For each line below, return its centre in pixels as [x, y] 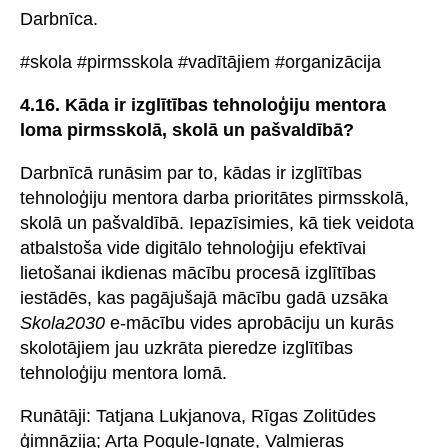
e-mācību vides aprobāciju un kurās [249, 322]
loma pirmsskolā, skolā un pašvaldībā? [187, 129]
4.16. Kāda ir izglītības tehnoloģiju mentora [203, 104]
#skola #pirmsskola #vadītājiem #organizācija [200, 61]
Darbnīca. [59, 18]
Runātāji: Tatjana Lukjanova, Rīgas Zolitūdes [198, 415]
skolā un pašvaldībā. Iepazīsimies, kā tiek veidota [217, 222]
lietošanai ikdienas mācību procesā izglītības [198, 272]
